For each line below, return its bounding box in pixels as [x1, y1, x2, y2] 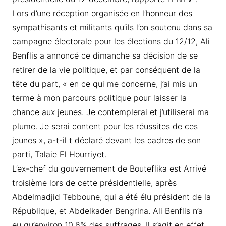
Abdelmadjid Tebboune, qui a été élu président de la [12, 192, 211, 202]
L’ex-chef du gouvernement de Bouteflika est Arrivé [12, 163, 206, 174]
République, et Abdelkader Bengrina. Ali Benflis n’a [12, 206, 203, 216]
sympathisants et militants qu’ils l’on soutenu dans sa [12, 22, 212, 33]
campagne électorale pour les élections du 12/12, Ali [12, 36, 210, 47]
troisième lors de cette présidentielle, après [12, 178, 177, 188]
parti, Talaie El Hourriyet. [12, 149, 106, 160]
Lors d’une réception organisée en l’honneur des [12, 8, 192, 19]
